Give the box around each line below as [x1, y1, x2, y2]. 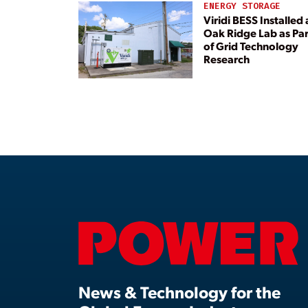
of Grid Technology [203, 38, 298, 53]
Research [203, 51, 250, 66]
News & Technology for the [78, 280, 280, 303]
